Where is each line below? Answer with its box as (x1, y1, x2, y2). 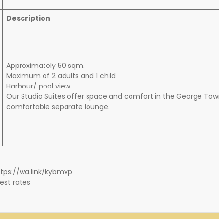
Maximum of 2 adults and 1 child (6, 71, 116, 81)
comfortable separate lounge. (6, 102, 109, 112)
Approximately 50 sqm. (6, 61, 85, 71)
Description (6, 13, 50, 23)
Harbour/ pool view (6, 81, 70, 91)
